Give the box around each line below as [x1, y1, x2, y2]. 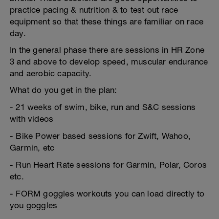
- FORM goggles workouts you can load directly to [10, 189, 205, 198]
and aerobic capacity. [10, 68, 92, 78]
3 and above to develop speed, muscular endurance [10, 57, 208, 66]
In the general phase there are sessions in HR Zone [10, 45, 205, 55]
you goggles [10, 200, 58, 210]
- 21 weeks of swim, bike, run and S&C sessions [10, 102, 196, 112]
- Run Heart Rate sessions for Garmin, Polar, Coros [10, 160, 207, 170]
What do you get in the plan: [10, 85, 117, 95]
